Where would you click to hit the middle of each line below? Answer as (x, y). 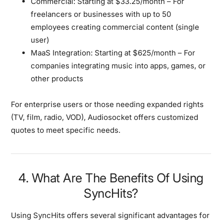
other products (57, 78)
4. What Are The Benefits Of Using (111, 178)
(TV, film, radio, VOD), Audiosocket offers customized (105, 117)
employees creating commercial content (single (115, 27)
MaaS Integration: (62, 53)
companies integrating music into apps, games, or (118, 65)
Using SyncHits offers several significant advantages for (111, 215)
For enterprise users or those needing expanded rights (108, 104)
